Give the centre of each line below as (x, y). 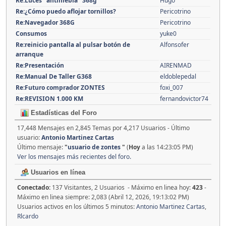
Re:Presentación (40, 65)
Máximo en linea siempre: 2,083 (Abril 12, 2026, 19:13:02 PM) (103, 197)
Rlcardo (28, 216)
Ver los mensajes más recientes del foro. (74, 157)
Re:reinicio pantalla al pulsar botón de (73, 45)
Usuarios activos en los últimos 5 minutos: (77, 207)
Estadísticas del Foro (63, 113)
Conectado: (35, 187)
